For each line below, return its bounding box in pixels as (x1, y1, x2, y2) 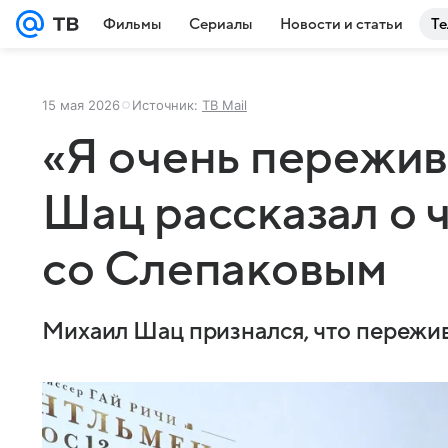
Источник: (132, 97, 202, 113)
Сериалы (189, 16, 252, 32)
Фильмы (103, 16, 161, 32)
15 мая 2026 (42, 97, 120, 113)
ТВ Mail (202, 97, 247, 113)
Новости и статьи (280, 16, 403, 32)
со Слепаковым (42, 244, 387, 296)
